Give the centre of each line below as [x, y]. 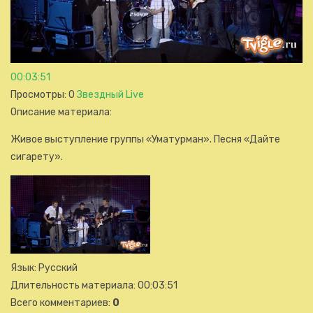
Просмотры [37, 94]
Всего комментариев [59, 303]
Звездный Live [110, 94]
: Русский [56, 268]
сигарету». [37, 156]
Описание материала [60, 112]
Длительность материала [72, 286]
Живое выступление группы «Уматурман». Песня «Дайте [145, 139]
